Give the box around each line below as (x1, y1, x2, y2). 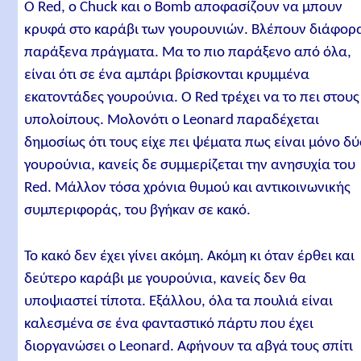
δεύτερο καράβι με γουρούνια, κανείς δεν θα (24, 271, 307, 287)
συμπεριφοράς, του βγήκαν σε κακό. (24, 203, 251, 219)
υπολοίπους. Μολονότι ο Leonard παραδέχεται (24, 113, 320, 129)
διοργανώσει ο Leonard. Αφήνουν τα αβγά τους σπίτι (24, 338, 354, 355)
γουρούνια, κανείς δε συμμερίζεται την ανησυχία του (24, 158, 356, 174)
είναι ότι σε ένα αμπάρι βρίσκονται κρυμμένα (24, 68, 310, 84)
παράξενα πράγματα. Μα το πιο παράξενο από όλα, (24, 45, 352, 61)
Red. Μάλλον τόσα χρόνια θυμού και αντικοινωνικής (24, 180, 351, 197)
